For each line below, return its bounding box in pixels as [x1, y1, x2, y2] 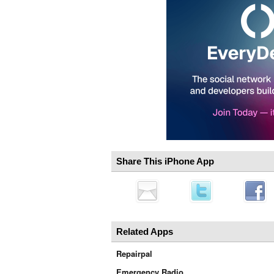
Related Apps [116, 226, 173, 237]
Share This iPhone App [116, 156, 214, 166]
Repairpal [116, 248, 152, 259]
